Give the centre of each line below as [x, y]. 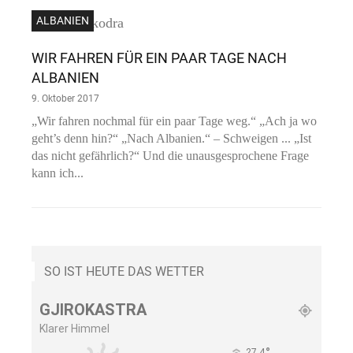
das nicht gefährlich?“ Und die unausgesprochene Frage [170, 156]
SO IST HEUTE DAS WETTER [124, 272]
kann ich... [58, 173]
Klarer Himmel [74, 329]
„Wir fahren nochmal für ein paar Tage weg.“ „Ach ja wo [174, 121]
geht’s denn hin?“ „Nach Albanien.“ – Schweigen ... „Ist [171, 139]
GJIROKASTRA [93, 310]
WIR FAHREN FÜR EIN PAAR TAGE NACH [159, 58]
